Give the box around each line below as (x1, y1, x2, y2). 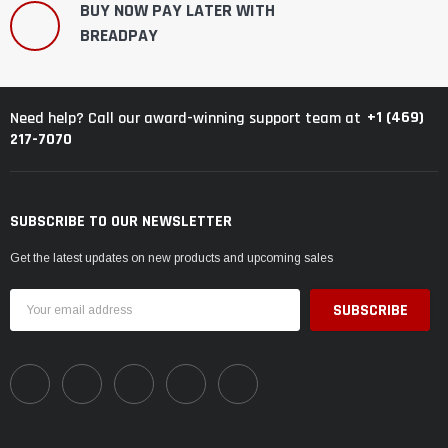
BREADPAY (80, 24, 158, 47)
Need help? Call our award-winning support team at (10, 107, 361, 129)
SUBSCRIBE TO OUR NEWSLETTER (10, 211, 232, 233)
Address (10, 309, 61, 324)
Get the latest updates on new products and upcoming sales (10, 251, 333, 266)
